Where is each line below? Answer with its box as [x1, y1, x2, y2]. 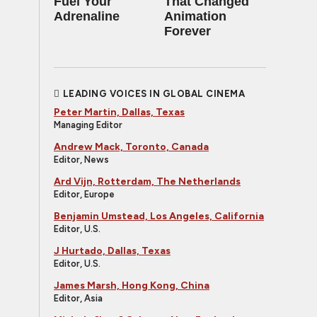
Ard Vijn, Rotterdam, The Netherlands [54, 175, 241, 188]
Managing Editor [54, 120, 122, 130]
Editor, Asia [54, 293, 103, 304]
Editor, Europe [54, 189, 115, 200]
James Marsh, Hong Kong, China [54, 279, 209, 292]
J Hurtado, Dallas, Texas [54, 245, 171, 257]
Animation [164, 9, 226, 23]
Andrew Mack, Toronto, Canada [54, 141, 209, 153]
